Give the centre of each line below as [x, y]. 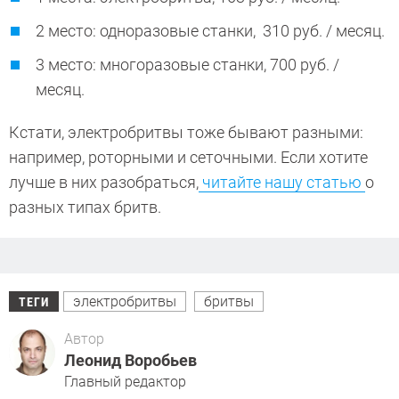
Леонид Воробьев [130, 361]
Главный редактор [125, 382]
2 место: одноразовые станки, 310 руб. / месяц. [212, 31]
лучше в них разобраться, [104, 183]
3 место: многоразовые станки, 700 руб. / [187, 65]
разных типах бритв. [89, 208]
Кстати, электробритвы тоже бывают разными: [186, 133]
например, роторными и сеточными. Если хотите [188, 158]
